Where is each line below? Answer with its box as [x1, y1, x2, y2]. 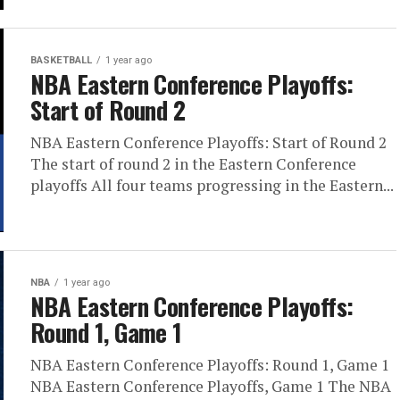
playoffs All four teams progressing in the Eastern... [30, 175, 394, 196]
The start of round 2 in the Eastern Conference [30, 154, 356, 174]
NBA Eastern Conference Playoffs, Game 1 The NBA [30, 376, 391, 396]
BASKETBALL [30, 54, 92, 66]
